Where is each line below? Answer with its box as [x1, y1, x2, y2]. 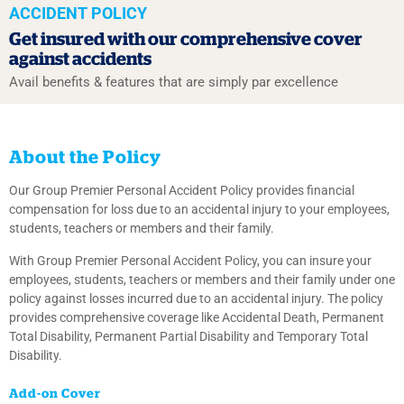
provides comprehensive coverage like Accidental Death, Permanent [9, 310, 384, 326]
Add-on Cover [9, 388, 101, 401]
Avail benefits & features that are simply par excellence [9, 74, 338, 91]
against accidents [9, 50, 151, 69]
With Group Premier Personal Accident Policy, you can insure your [9, 253, 372, 269]
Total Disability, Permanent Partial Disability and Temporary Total [9, 329, 368, 344]
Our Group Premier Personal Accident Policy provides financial [9, 183, 354, 198]
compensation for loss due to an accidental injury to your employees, [9, 202, 390, 217]
